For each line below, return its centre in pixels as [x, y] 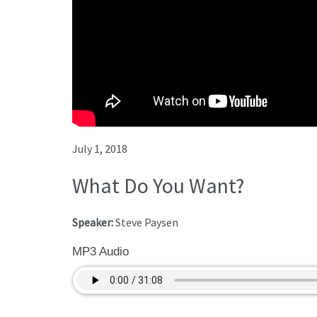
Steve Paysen [147, 223]
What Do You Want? [158, 186]
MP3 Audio [100, 252]
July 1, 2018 [100, 149]
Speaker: [94, 223]
